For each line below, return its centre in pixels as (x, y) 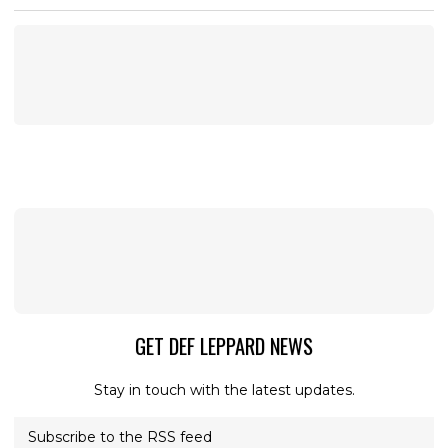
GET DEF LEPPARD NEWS (224, 346)
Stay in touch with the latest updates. (224, 390)
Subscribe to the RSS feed (120, 436)
